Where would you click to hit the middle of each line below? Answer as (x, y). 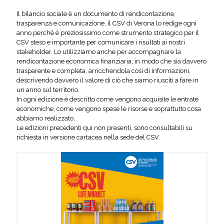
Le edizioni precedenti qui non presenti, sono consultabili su (104, 127)
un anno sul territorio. (48, 89)
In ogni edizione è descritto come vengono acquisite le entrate (107, 99)
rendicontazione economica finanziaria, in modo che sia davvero (111, 61)
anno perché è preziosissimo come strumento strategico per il (108, 32)
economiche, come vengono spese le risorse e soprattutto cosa (109, 108)
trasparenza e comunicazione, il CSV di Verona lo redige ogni (106, 23)
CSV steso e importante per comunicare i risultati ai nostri (101, 42)
